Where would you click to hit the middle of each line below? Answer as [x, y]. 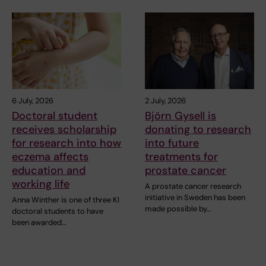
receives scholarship [64, 129]
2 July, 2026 [165, 100]
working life [41, 184]
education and [49, 170]
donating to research [198, 129]
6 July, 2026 [33, 100]
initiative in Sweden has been [195, 197]
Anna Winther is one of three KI [66, 199]
